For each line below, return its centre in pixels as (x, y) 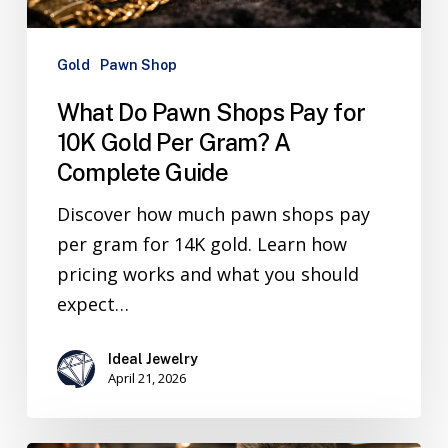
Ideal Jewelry (152, 358)
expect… (92, 303)
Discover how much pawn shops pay (213, 213)
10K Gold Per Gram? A (173, 141)
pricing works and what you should (207, 273)
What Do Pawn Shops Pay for (211, 111)
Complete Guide (142, 171)
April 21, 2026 (146, 377)
